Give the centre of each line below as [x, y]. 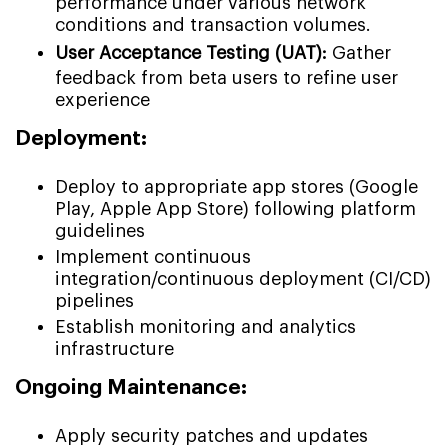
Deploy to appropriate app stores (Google [236, 186]
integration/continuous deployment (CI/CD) [243, 278]
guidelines [100, 230]
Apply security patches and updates [211, 435]
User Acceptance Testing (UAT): [193, 52]
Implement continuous [153, 256]
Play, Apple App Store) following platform [235, 208]
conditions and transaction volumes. [213, 24]
